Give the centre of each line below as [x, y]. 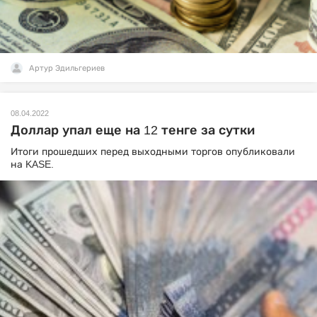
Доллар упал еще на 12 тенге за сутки [133, 130]
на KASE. [34, 164]
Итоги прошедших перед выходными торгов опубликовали [153, 151]
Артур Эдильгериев [67, 68]
